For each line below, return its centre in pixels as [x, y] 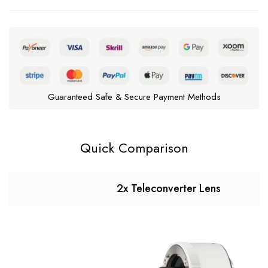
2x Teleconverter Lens [169, 189]
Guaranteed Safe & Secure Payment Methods [134, 97]
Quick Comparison [134, 148]
